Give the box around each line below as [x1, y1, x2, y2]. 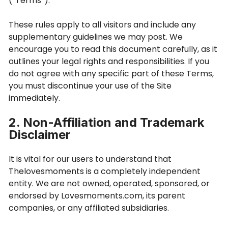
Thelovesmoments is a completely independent [9, 165, 201, 177]
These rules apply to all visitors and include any [9, 19, 196, 31]
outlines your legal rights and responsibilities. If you [9, 55, 209, 67]
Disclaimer [9, 127, 71, 142]
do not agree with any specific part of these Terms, [9, 68, 214, 79]
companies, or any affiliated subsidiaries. [9, 202, 169, 214]
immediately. [9, 92, 60, 104]
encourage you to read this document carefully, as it [9, 43, 217, 55]
